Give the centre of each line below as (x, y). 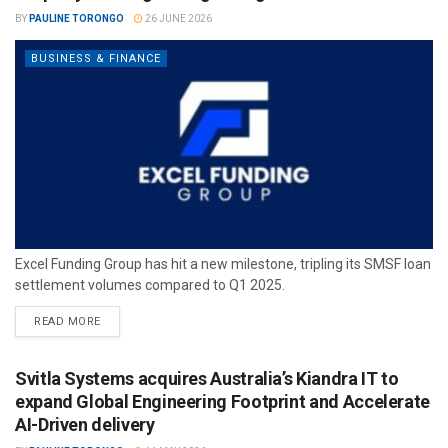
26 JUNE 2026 (177, 18)
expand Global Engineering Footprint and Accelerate (223, 401)
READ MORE (67, 321)
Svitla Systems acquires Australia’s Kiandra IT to (207, 378)
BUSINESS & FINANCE (96, 58)
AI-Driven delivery (85, 424)
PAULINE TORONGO (76, 18)
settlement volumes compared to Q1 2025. (150, 284)
